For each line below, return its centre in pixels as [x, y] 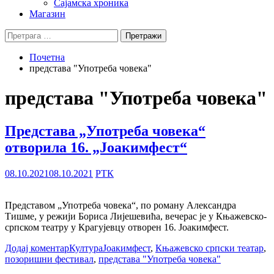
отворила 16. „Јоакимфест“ [96, 147]
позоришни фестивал [49, 259]
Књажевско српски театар [209, 248]
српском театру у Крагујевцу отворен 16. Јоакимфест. [117, 227]
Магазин [47, 14]
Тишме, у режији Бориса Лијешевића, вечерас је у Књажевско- [136, 216]
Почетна [47, 57]
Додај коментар [37, 248]
